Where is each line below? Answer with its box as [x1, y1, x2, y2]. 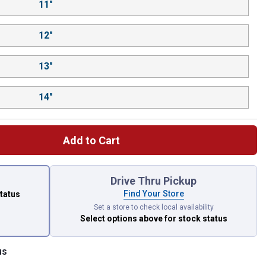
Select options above [80, 214, 164, 224]
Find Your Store [123, 188, 184, 198]
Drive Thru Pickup [110, 174, 197, 187]
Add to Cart [63, 134, 120, 147]
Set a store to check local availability [93, 202, 214, 211]
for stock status [164, 214, 227, 224]
